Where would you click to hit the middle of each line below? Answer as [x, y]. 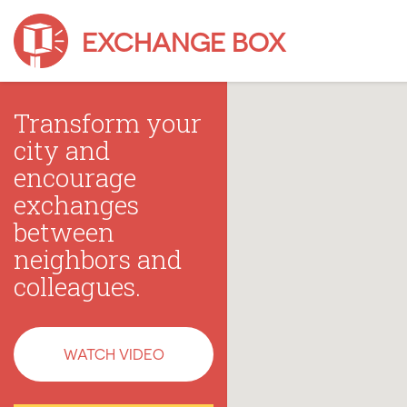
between [64, 232]
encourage [75, 177]
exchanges [76, 204]
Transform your [108, 123]
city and [62, 150]
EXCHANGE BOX [184, 41]
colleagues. [77, 286]
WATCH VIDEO [114, 354]
